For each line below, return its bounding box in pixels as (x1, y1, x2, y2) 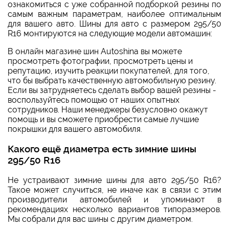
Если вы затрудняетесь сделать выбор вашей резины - (8, 85, 216, 95)
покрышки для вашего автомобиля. (8, 124, 142, 134)
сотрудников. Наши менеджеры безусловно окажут (8, 104, 208, 114)
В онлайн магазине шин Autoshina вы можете (8, 46, 182, 56)
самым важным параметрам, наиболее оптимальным (8, 9, 221, 19)
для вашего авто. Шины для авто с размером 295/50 (8, 18, 221, 29)
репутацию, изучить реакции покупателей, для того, (8, 65, 210, 76)
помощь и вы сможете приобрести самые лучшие (8, 114, 199, 124)
